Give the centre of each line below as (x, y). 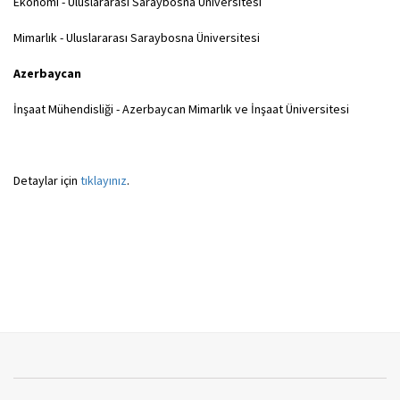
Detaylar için (47, 181)
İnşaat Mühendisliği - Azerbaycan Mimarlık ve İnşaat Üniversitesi (181, 109)
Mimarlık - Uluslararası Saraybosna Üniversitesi (137, 38)
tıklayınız (104, 181)
